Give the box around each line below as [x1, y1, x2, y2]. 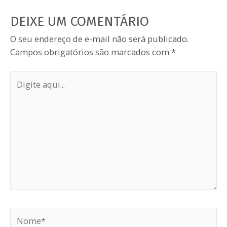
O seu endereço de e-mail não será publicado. [10, 33, 188, 45]
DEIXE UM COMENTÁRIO [10, 13, 149, 30]
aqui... [10, 84, 32, 96]
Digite [10, 71, 33, 83]
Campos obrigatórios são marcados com [10, 46, 171, 58]
